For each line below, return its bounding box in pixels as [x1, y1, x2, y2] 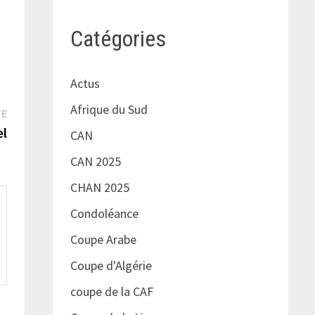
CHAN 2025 [70, 179, 129, 196]
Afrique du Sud [70, 101, 148, 118]
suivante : [6, 122, 56, 139]
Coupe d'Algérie [70, 257, 152, 274]
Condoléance [70, 205, 139, 222]
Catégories [70, 25, 166, 52]
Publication [6, 103, 65, 120]
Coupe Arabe [70, 231, 136, 248]
